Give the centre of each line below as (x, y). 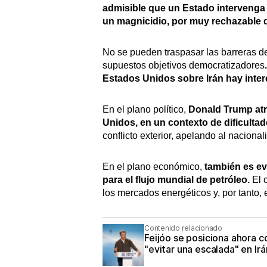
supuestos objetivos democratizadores (184, 65)
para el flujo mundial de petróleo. (176, 179)
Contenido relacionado (183, 228)
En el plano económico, (152, 166)
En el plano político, (145, 109)
